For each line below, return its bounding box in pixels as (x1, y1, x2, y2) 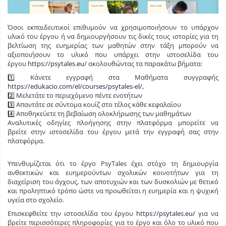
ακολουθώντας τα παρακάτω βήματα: (87, 59, 202, 68)
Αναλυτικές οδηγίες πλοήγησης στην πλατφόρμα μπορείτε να (8, 118, 218, 127)
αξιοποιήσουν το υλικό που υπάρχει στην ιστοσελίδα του (8, 49, 218, 59)
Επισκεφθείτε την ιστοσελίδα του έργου (8, 208, 137, 218)
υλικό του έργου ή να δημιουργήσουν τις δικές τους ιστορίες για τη (8, 31, 218, 41)
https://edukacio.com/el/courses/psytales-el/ (8, 81, 142, 91)
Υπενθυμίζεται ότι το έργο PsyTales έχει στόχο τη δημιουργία (8, 158, 218, 168)
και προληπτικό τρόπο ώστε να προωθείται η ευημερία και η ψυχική (8, 186, 218, 195)
